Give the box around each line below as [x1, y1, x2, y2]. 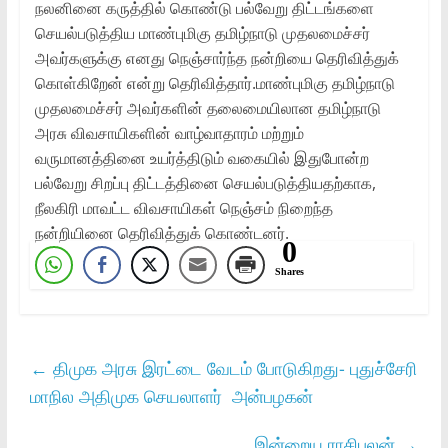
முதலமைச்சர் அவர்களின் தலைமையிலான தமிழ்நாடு [34, 96, 381, 119]
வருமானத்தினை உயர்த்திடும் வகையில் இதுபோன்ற [34, 146, 369, 169]
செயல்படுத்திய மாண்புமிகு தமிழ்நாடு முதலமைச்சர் [34, 21, 370, 44]
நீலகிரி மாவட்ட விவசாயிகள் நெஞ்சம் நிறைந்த [34, 196, 333, 219]
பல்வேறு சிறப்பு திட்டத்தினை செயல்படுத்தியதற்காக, [34, 171, 376, 194]
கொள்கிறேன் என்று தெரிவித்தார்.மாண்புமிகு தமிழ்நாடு [34, 71, 395, 94]
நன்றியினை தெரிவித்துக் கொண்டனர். [34, 221, 289, 244]
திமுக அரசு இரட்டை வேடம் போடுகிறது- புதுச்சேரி [47, 355, 417, 380]
